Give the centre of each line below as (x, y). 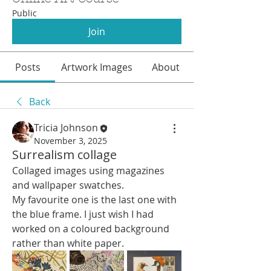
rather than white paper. (68, 243)
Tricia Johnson (66, 127)
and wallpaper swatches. (68, 185)
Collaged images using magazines (88, 170)
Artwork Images (97, 67)
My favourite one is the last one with (94, 199)
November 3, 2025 (70, 140)
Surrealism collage (64, 154)
